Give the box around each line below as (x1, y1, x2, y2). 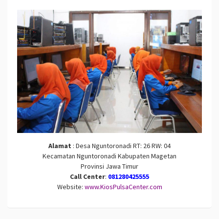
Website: (57, 182, 83, 192)
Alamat (48, 141, 71, 151)
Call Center (70, 172, 105, 181)
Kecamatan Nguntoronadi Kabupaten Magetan (43, 152, 176, 161)
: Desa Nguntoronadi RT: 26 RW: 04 (71, 141, 171, 151)
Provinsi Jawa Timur (81, 162, 138, 171)
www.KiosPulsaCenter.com (84, 182, 162, 192)
